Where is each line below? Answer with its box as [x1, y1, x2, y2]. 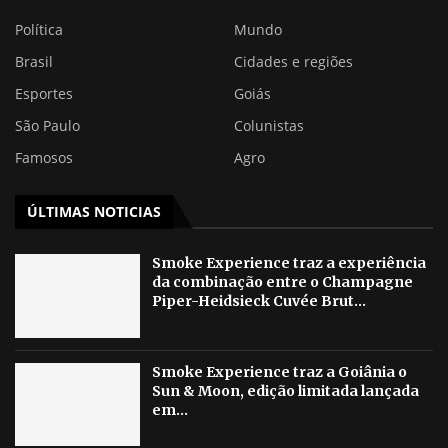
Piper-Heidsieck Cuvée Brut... [152, 292, 367, 310]
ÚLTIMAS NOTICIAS [27, 202, 161, 221]
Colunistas [234, 116, 304, 135]
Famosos [15, 148, 73, 167]
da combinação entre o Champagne [152, 273, 414, 291]
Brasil [15, 52, 53, 71]
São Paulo [15, 116, 80, 135]
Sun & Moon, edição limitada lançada [152, 381, 420, 400]
